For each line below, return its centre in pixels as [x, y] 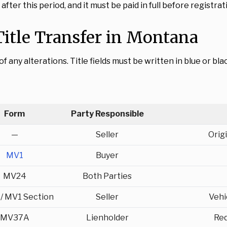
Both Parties [107, 176]
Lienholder [107, 218]
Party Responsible [107, 114]
